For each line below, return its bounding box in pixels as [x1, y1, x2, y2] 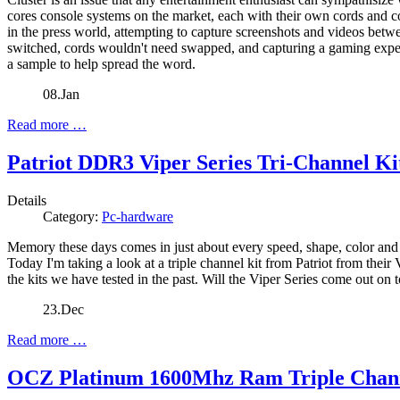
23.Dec [43, 302, 84, 318]
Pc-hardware [102, 209, 173, 225]
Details [7, 193, 46, 209]
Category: [43, 209, 102, 225]
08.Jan [43, 87, 79, 103]
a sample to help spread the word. [7, 56, 196, 72]
